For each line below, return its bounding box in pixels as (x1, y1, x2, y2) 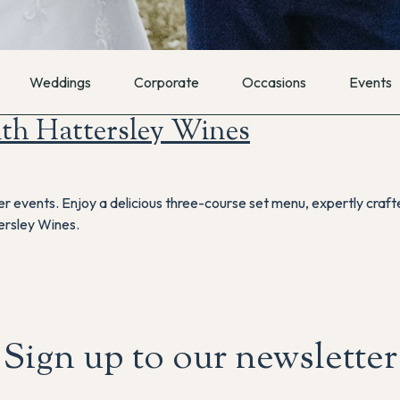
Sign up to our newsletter (3, 334, 397, 385)
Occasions (242, 73, 307, 91)
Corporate (134, 73, 200, 91)
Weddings (29, 73, 92, 91)
